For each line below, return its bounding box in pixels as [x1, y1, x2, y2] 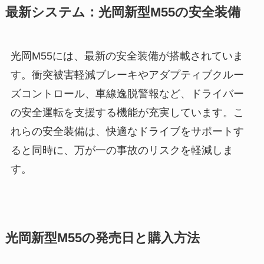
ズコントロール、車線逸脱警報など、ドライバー [10, 87, 244, 100]
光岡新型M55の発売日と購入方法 [5, 230, 200, 245]
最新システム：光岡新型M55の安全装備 [5, 5, 240, 19]
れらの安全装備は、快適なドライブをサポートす [10, 125, 244, 137]
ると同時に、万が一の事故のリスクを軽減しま [10, 144, 233, 156]
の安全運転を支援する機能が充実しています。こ [10, 106, 244, 118]
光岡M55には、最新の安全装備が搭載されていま [10, 49, 243, 62]
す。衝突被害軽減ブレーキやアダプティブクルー [10, 68, 244, 81]
